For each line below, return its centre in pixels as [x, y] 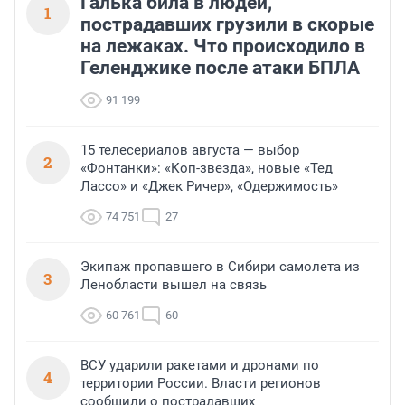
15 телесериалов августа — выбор [190, 151]
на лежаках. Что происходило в [223, 47]
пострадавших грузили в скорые [227, 25]
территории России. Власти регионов [201, 384]
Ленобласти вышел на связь [174, 285]
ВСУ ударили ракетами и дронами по [200, 366]
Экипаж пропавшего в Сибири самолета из [220, 267]
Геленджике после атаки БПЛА [220, 68]
